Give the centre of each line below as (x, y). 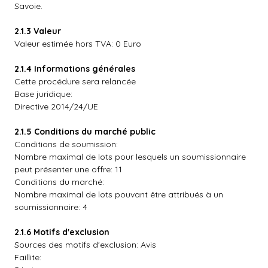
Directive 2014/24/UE (56, 106)
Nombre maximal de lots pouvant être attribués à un (119, 194)
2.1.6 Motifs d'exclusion (62, 232)
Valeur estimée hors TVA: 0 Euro (78, 44)
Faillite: (28, 257)
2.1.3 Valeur (38, 31)
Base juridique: (43, 94)
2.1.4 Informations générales (75, 69)
